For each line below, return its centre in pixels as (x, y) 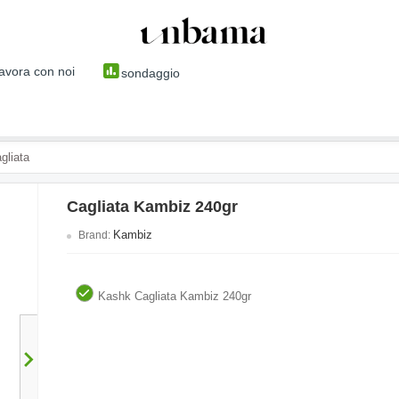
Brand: (95, 236)
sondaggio (151, 73)
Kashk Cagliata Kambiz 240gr (175, 297)
